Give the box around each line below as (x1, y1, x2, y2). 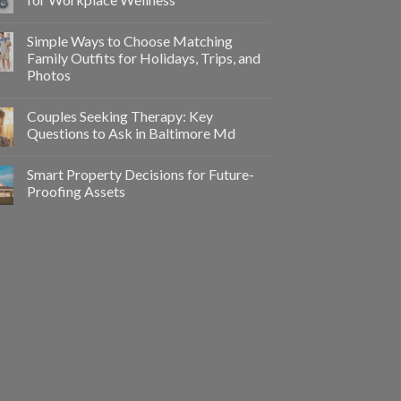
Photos (27, 66, 71, 84)
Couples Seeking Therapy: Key (27, 107, 213, 125)
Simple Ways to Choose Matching (27, 32, 233, 50)
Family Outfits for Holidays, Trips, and (27, 49, 260, 67)
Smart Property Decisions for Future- (27, 166, 254, 183)
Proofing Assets (27, 183, 125, 200)
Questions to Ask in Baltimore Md (27, 124, 235, 142)
